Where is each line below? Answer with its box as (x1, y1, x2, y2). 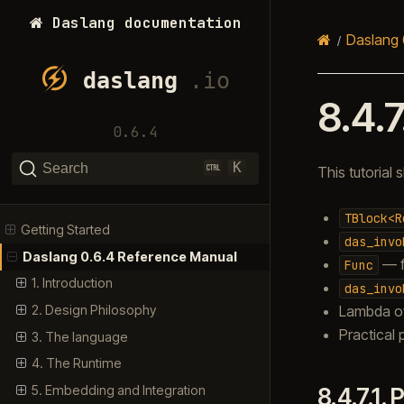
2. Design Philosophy (31, 302, 156, 317)
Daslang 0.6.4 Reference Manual (23, 248, 238, 264)
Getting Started (21, 222, 111, 238)
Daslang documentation (42, 13, 242, 32)
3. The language (31, 328, 128, 344)
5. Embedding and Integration (31, 381, 206, 398)
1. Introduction (31, 275, 113, 291)
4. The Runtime (31, 355, 122, 372)
